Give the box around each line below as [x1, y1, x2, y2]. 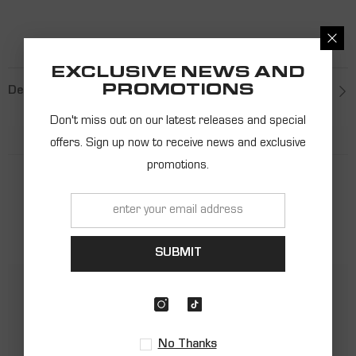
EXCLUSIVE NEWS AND [51, 66, 305, 83]
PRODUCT [129, 185, 227, 199]
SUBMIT [154, 247, 202, 260]
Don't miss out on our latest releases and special [50, 114, 306, 128]
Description [8, 85, 75, 98]
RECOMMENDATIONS [71, 217, 285, 231]
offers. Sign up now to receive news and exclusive [50, 137, 306, 150]
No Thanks [157, 338, 217, 351]
